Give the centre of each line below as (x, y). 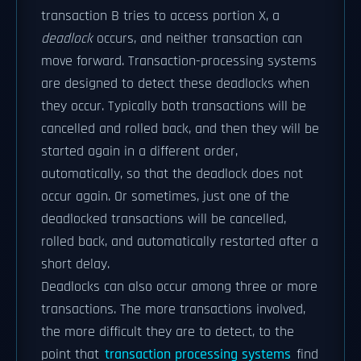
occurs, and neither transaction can (197, 39)
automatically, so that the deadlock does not (172, 174)
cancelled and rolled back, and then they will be (180, 129)
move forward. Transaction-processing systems (179, 61)
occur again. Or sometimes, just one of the (165, 197)
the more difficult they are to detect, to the (168, 332)
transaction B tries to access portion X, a (160, 16)
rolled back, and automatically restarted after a (180, 242)
